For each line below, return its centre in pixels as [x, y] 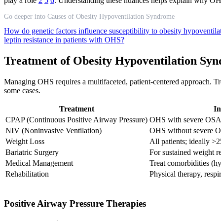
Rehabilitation [27, 174]
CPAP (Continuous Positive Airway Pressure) [76, 119]
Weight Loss [25, 141]
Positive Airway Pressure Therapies [75, 203]
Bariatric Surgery [32, 152]
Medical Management [39, 163]
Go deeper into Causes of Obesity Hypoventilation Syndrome [89, 16]
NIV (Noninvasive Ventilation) [54, 130]
